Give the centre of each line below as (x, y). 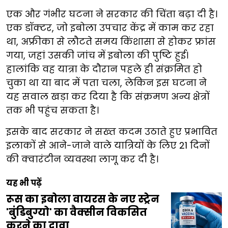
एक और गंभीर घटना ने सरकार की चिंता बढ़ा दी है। (112, 14)
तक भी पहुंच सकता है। (52, 110)
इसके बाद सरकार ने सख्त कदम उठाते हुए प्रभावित (112, 132)
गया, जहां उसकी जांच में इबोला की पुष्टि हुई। (97, 55)
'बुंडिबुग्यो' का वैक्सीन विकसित (77, 212)
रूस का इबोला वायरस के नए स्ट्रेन (83, 199)
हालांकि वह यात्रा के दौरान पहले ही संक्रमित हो (104, 69)
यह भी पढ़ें (24, 183)
